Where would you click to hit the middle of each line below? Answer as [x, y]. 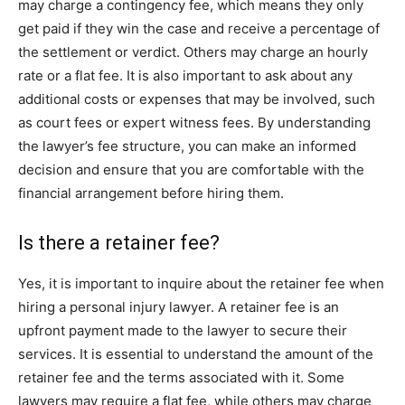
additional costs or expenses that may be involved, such [197, 99]
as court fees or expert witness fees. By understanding [194, 122]
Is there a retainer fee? [119, 243]
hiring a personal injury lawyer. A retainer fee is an [179, 307]
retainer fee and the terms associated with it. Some [181, 377]
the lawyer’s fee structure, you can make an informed [187, 146]
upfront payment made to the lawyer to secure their [183, 330]
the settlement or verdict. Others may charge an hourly [193, 52]
